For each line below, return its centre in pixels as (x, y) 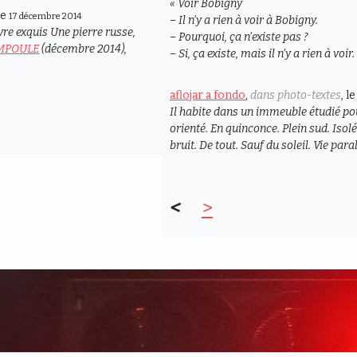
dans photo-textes (295, 95)
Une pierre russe (92, 32)
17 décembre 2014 (45, 16)
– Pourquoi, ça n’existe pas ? (239, 37)
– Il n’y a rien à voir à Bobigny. (243, 20)
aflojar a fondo (207, 95)
